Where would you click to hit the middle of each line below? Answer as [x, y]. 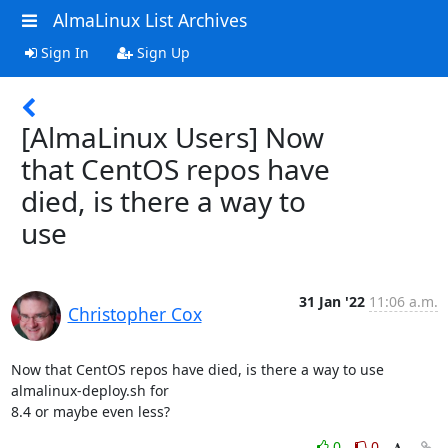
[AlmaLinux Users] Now [172, 136]
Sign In [62, 52]
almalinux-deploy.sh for [91, 390]
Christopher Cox [134, 313]
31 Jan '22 [331, 301]
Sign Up [161, 52]
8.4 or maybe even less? [90, 411]
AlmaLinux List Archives [149, 20]
